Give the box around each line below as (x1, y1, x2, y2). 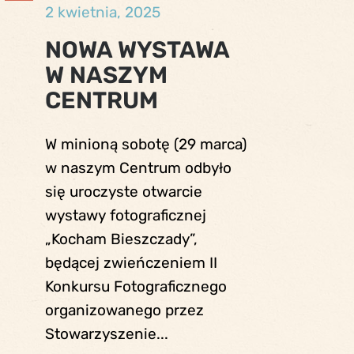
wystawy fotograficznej (45, 205, 207, 224)
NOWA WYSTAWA (45, 36, 230, 64)
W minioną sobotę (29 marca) (45, 134, 247, 153)
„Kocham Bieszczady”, (45, 229, 198, 248)
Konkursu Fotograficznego (45, 277, 228, 296)
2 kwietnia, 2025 (45, 3, 161, 22)
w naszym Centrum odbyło (45, 158, 232, 177)
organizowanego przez (45, 300, 205, 319)
